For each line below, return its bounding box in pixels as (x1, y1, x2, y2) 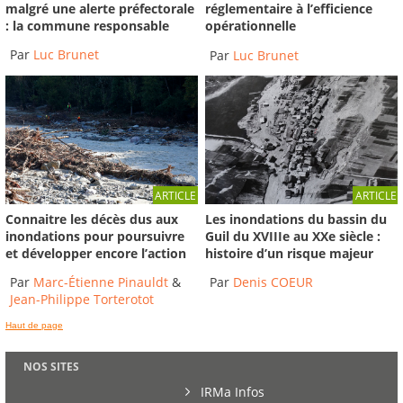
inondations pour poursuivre (5, 227, 184, 245)
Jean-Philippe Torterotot (10, 291, 154, 309)
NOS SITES (23, 359, 79, 375)
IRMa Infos (197, 383, 264, 401)
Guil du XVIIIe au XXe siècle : (205, 227, 381, 245)
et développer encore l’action (5, 244, 186, 262)
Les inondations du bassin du (205, 210, 388, 228)
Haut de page (5, 319, 63, 330)
